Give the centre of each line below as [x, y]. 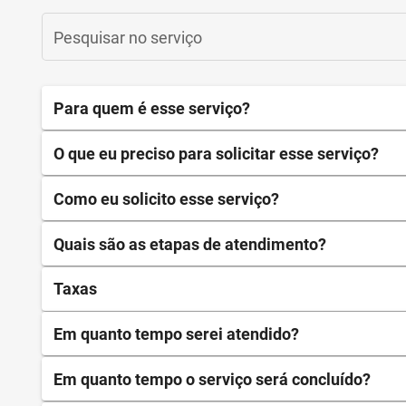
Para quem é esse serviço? [152, 109]
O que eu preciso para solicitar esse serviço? [216, 154]
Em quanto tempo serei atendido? [176, 334]
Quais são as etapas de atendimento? [190, 244]
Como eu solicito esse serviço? [166, 198]
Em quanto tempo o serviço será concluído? [212, 379]
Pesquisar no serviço [128, 37]
